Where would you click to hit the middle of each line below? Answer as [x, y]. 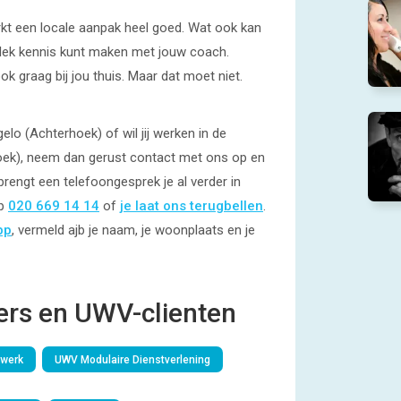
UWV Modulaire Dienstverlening [132, 360]
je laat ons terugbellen [192, 206]
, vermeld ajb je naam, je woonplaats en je [133, 230]
